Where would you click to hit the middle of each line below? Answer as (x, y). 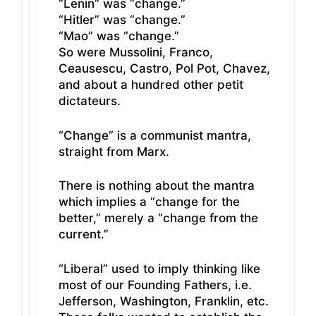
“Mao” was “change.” (119, 36)
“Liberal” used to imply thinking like (159, 268)
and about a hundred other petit (151, 85)
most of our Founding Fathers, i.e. (155, 285)
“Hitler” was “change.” (122, 20)
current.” (84, 235)
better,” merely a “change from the (158, 218)
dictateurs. (90, 101)
